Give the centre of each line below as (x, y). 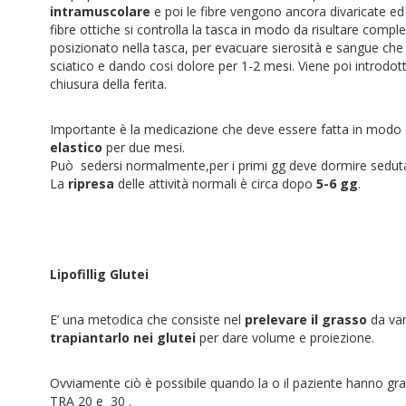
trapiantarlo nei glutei (123, 338)
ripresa (91, 184)
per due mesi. (144, 147)
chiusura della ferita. (108, 84)
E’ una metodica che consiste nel (147, 319)
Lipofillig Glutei (99, 274)
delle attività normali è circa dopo (215, 184)
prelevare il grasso (306, 319)
